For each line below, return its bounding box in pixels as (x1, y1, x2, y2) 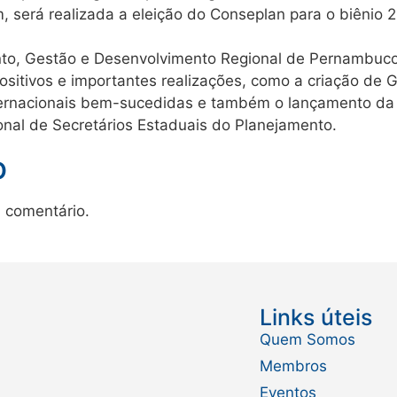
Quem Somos (259, 330, 355, 348)
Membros (259, 356, 327, 375)
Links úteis (259, 303, 372, 331)
